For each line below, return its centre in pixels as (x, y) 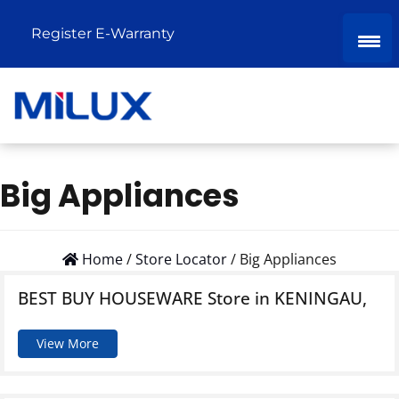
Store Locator (181, 259)
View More (68, 343)
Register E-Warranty (103, 33)
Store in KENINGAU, (287, 298)
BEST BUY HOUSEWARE (113, 298)
